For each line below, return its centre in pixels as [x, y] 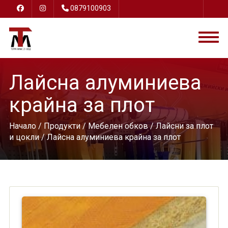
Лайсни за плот [184, 126]
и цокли [24, 137]
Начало [22, 126]
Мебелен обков [118, 126]
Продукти [62, 126]
